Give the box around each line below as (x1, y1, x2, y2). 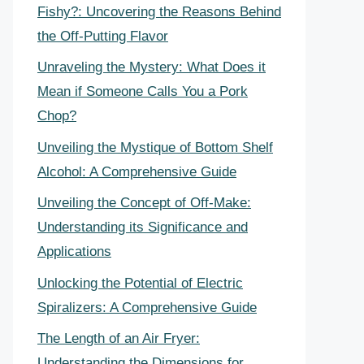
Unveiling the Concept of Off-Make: (37, 195, 251, 210)
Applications (37, 244, 111, 259)
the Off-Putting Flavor (37, 28, 168, 44)
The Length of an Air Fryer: (37, 331, 200, 346)
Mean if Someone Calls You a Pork (37, 84, 248, 99)
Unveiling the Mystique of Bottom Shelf (37, 139, 273, 155)
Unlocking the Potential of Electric (37, 275, 243, 291)
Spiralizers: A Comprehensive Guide (37, 299, 257, 315)
